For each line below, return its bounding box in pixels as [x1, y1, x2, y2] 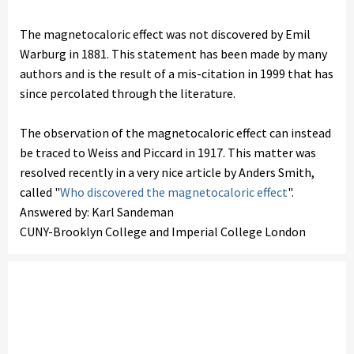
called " [20, 184, 60, 200]
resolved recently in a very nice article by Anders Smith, [20, 164, 314, 180]
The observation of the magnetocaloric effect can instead [20, 125, 331, 141]
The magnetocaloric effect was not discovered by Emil [20, 26, 311, 42]
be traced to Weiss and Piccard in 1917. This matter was [20, 145, 316, 160]
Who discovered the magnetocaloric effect [60, 184, 288, 200]
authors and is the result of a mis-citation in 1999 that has [20, 66, 333, 81]
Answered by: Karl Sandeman [20, 204, 174, 220]
